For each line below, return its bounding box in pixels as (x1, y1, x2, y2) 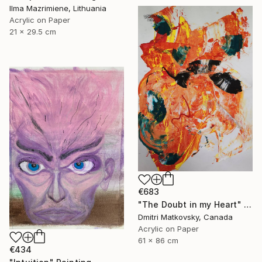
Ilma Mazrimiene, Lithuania (9, 4, 106, 13)
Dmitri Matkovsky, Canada (138, 212, 233, 222)
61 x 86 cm (138, 236, 178, 246)
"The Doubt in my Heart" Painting (243, 199, 251, 210)
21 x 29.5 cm (9, 27, 56, 37)
